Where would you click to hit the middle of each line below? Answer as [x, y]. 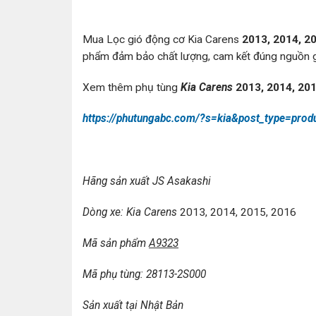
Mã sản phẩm [116, 243]
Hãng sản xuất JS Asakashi [147, 181]
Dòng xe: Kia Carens [131, 212]
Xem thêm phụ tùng [132, 88]
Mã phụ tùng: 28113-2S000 [144, 275]
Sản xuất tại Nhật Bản [133, 306]
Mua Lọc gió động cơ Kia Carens [161, 39]
